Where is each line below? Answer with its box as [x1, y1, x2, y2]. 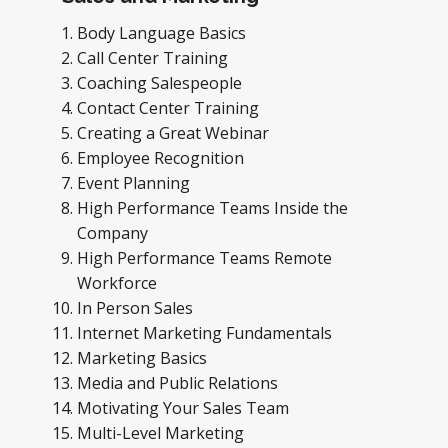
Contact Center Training [77, 97, 263, 119]
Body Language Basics [77, 22, 250, 44]
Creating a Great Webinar [77, 122, 273, 144]
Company [77, 222, 152, 244]
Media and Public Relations [77, 372, 282, 394]
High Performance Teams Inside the [77, 197, 348, 219]
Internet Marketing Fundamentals [77, 322, 336, 344]
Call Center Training [77, 47, 232, 69]
